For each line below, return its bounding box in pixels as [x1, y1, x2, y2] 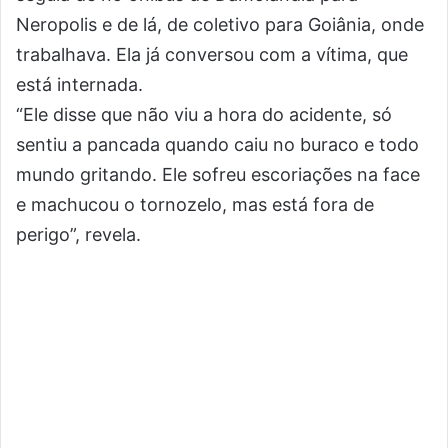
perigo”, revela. [16, 224, 141, 245]
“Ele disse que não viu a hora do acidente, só [16, 104, 392, 125]
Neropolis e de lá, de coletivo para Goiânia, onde [16, 14, 424, 35]
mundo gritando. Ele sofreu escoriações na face [16, 164, 420, 185]
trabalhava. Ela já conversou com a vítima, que [16, 44, 408, 65]
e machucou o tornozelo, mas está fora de [16, 194, 374, 215]
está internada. [16, 74, 143, 95]
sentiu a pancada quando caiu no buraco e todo [16, 134, 419, 155]
